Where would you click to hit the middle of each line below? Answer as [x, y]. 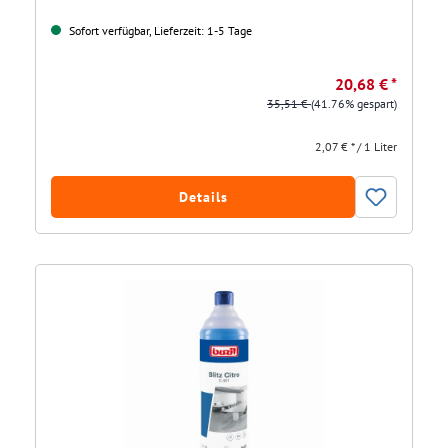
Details [203, 197]
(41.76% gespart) [354, 104]
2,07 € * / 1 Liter [356, 147]
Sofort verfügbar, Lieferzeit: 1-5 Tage [159, 31]
